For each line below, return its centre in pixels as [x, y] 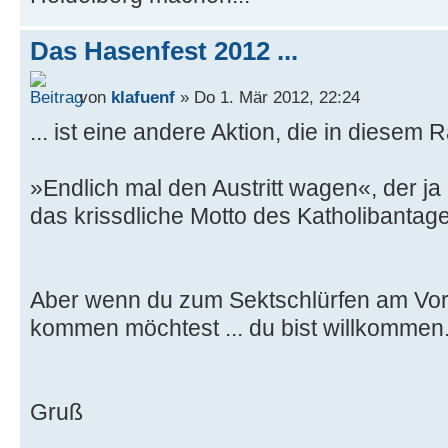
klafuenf [143, 96]
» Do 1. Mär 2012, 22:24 [267, 96]
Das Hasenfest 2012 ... [164, 51]
